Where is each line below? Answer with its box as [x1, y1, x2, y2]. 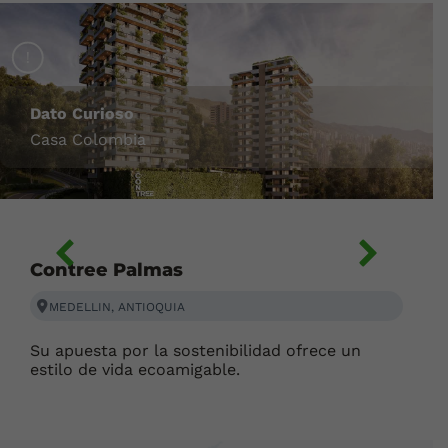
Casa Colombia [30, 129, 146, 149]
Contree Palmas [30, 258, 183, 281]
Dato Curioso [30, 103, 134, 123]
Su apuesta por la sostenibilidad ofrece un [30, 340, 361, 360]
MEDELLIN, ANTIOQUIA [49, 299, 185, 314]
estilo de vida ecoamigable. [30, 359, 240, 379]
